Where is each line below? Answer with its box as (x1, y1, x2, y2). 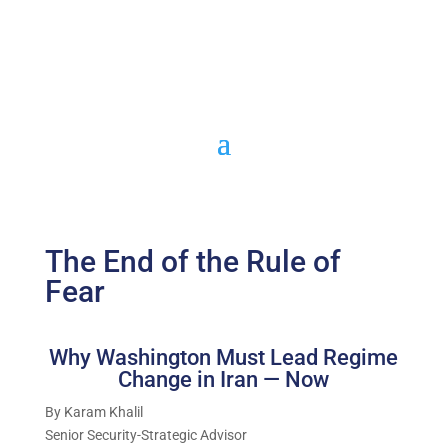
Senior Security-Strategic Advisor (44, 427, 247, 443)
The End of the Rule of (44, 244, 341, 279)
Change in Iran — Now (118, 367, 330, 392)
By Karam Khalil (44, 404, 143, 420)
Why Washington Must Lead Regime (49, 345, 399, 370)
